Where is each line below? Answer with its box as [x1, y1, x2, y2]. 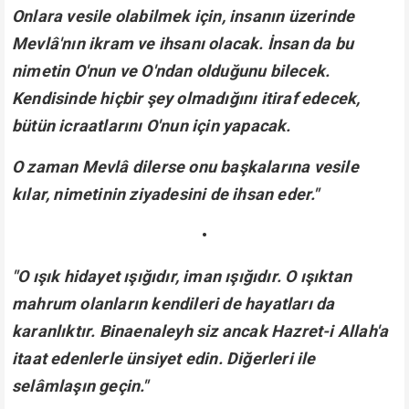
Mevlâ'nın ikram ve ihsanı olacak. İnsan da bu [12, 34, 353, 53]
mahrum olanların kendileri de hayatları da [12, 294, 335, 313]
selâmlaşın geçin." [12, 376, 149, 395]
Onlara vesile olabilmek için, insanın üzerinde [12, 6, 355, 26]
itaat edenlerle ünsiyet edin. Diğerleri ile [12, 349, 316, 368]
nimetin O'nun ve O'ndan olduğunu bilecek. [12, 61, 330, 80]
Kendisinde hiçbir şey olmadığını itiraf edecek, [12, 89, 361, 108]
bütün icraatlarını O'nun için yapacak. [12, 116, 291, 135]
